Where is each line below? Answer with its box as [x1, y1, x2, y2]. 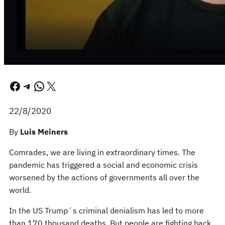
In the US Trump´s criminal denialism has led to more [9, 205, 204, 215]
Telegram [21, 77, 31, 94]
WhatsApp [33, 77, 40, 94]
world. [9, 184, 31, 195]
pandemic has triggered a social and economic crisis [9, 159, 198, 170]
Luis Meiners [20, 126, 68, 137]
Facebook [9, 77, 15, 94]
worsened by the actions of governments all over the [9, 172, 199, 182]
